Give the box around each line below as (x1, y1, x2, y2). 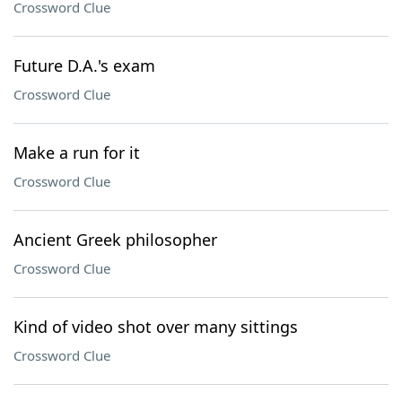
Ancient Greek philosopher (13, 229, 217, 250)
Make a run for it (13, 142, 140, 163)
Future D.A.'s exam (13, 55, 155, 76)
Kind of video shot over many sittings (13, 316, 298, 337)
